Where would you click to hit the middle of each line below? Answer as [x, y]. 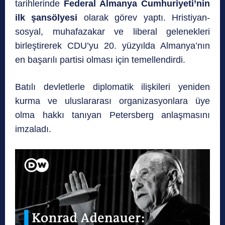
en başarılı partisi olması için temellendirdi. [100, 60]
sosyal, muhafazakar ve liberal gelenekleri [113, 31]
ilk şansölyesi [49, 17]
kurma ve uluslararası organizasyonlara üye [113, 101]
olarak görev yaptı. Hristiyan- [147, 17]
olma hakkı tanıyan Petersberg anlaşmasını [113, 115]
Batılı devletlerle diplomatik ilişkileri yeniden [113, 87]
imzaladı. [33, 129]
